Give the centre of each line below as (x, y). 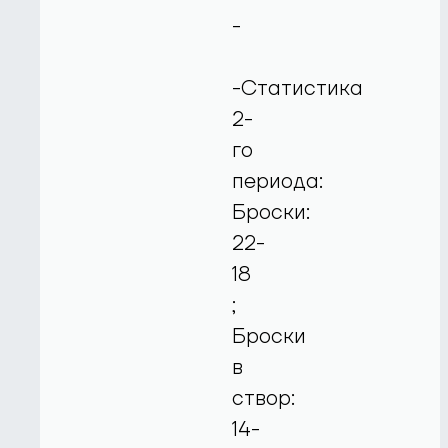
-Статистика (298, 88)
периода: (278, 181)
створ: (264, 398)
